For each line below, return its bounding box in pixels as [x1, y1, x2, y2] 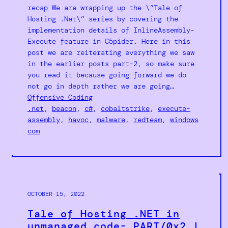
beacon [52, 104, 76, 113]
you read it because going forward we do [27, 70, 186, 80]
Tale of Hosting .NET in [27, 207, 180, 220]
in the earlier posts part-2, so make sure [27, 59, 194, 69]
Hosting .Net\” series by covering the [27, 14, 178, 24]
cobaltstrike [101, 104, 150, 113]
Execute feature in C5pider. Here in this [27, 37, 190, 46]
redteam [133, 115, 162, 125]
